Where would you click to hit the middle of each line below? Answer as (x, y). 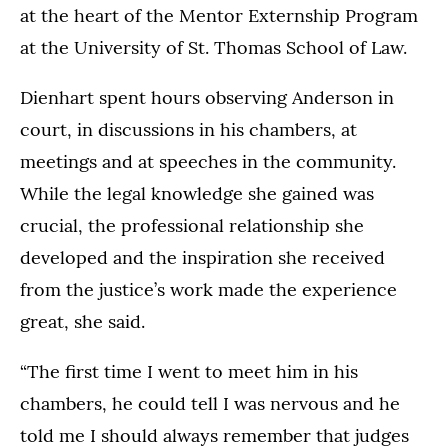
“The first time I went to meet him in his (189, 371)
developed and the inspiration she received (202, 257)
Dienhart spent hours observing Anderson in (207, 97)
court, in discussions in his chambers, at (188, 129)
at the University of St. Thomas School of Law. (213, 47)
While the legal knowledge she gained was (197, 193)
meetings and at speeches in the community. (208, 161)
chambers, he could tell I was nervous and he (210, 403)
